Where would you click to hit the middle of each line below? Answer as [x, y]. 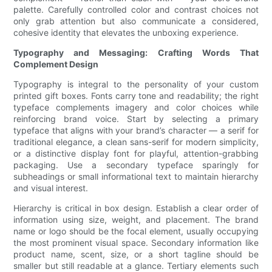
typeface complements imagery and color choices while [136, 107]
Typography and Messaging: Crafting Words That [136, 53]
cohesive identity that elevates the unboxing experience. [126, 33]
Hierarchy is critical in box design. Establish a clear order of [136, 208]
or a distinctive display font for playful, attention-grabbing [136, 154]
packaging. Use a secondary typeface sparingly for [136, 165]
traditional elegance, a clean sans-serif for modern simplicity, [136, 142]
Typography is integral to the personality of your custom [136, 84]
